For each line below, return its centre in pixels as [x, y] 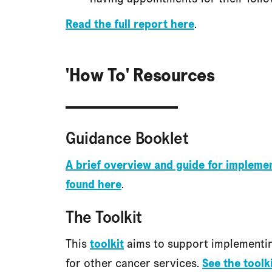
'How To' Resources [140, 75]
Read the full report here [130, 24]
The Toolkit [104, 217]
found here [93, 184]
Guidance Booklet [127, 138]
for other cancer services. [134, 263]
